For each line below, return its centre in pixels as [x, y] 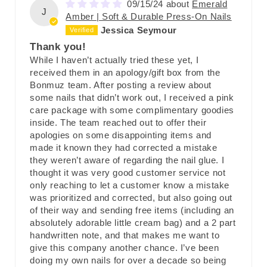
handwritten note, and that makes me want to [125, 235]
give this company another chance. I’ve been [125, 247]
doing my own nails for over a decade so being [128, 260]
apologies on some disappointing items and [121, 135]
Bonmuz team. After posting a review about [121, 85]
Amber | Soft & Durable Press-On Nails [149, 17]
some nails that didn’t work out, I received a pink [132, 97]
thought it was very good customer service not [128, 172]
